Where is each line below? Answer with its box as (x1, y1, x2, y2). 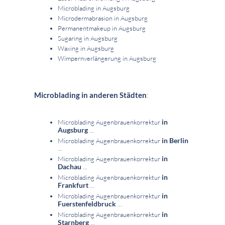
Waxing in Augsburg (58, 44, 114, 53)
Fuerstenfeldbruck (58, 199, 118, 208)
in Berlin (160, 136, 188, 145)
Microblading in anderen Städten (34, 90, 147, 100)
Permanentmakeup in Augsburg (58, 24, 146, 33)
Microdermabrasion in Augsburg (58, 14, 148, 23)
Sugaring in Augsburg (58, 34, 118, 43)
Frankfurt (58, 181, 90, 190)
